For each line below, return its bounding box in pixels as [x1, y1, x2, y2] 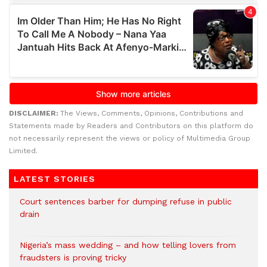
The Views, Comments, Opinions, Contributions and [60, 109, 243, 118]
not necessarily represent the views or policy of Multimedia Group [9, 134, 250, 143]
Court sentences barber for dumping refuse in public [20, 197, 232, 207]
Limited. [9, 147, 38, 156]
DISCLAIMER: [9, 109, 60, 118]
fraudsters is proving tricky [20, 253, 126, 263]
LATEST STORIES [14, 174, 95, 184]
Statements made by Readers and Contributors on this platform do [9, 122, 253, 131]
